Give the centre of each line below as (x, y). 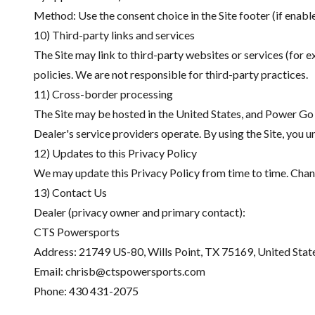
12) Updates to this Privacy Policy (115, 153)
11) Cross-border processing (103, 94)
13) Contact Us (70, 192)
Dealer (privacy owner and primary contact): (140, 212)
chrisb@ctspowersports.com (135, 271)
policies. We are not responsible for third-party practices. (171, 74)
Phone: (51, 291)
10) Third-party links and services (114, 35)
